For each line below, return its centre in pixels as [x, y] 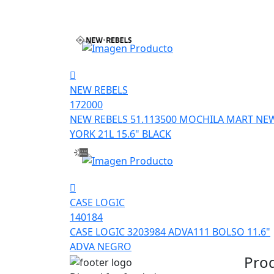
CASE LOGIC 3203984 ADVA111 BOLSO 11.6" [170, 232]
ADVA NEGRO [101, 247]
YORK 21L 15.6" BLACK [120, 134]
